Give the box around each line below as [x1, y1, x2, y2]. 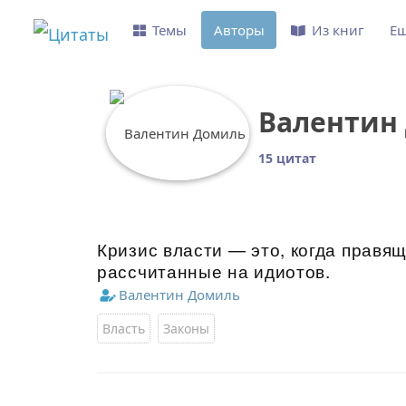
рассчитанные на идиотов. [97, 258, 331, 283]
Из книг [312, 21, 364, 39]
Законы [163, 320, 209, 337]
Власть [102, 320, 145, 337]
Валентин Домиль [119, 285, 240, 304]
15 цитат [258, 150, 316, 168]
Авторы [213, 21, 265, 39]
